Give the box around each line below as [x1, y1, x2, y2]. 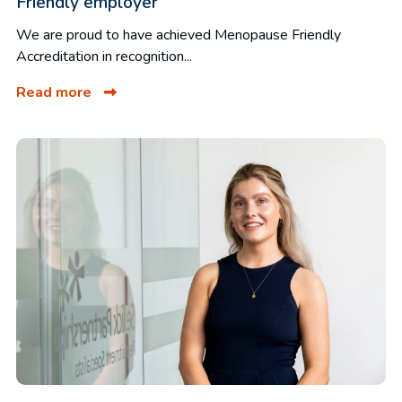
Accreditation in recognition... [16, 47, 192, 67]
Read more [16, 83, 95, 103]
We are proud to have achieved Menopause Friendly [16, 25, 341, 46]
